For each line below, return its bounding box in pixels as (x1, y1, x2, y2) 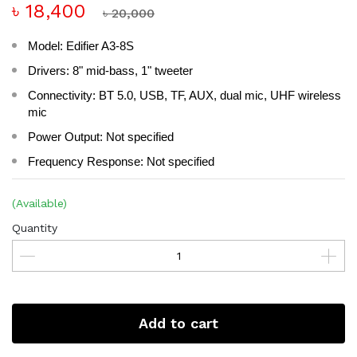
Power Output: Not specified (28, 131, 174, 143)
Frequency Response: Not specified (28, 155, 214, 168)
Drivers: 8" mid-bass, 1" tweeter (28, 65, 193, 77)
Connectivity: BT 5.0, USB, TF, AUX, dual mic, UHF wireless (28, 89, 341, 102)
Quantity (12, 222, 57, 234)
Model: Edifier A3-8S (28, 40, 134, 53)
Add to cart (139, 315, 218, 331)
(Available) (12, 197, 67, 210)
